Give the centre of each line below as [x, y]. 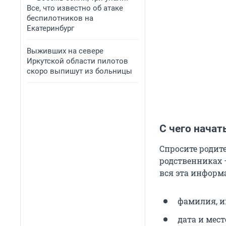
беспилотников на [60, 18]
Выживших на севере [65, 51]
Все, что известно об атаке [75, 8]
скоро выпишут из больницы [79, 71]
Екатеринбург [50, 28]
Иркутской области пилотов [77, 61]
